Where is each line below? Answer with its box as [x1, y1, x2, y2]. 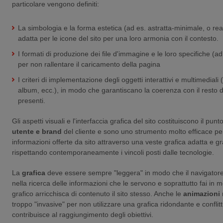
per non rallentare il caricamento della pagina [18, 60, 160, 68]
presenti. [18, 96, 45, 105]
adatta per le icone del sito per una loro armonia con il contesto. [18, 34, 219, 42]
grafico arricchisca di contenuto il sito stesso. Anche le [12, 189, 183, 198]
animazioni [183, 189, 220, 198]
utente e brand [12, 127, 62, 135]
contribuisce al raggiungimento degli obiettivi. [12, 210, 153, 219]
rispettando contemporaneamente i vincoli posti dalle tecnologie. [12, 148, 214, 156]
